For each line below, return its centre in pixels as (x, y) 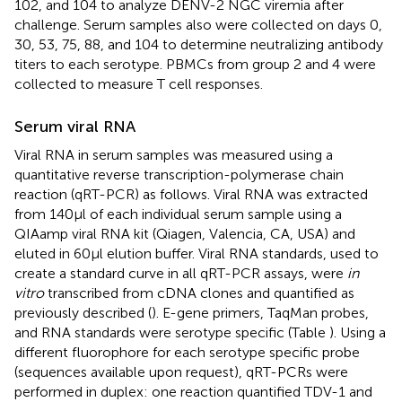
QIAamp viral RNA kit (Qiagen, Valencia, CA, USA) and (185, 233)
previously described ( (83, 312)
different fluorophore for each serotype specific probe (187, 352)
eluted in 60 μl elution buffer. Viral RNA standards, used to (197, 253)
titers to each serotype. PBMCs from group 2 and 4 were (195, 64)
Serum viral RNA (75, 126)
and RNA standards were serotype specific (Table (172, 332)
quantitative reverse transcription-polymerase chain (179, 174)
